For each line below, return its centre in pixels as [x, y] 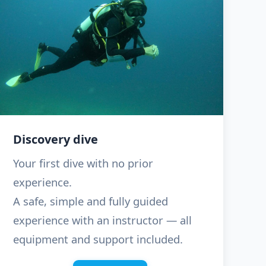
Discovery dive [56, 140]
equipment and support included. [98, 239]
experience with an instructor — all [103, 220]
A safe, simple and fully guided [91, 201]
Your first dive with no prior [83, 163]
